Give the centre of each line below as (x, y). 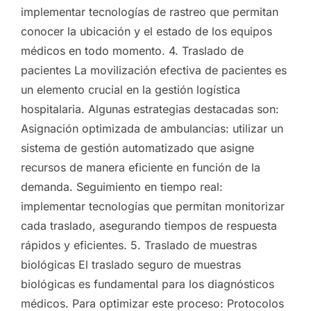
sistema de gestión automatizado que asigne (137, 148)
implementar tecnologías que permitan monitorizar (153, 206)
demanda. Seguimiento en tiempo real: (122, 186)
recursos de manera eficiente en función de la (141, 167)
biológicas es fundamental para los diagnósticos (148, 284)
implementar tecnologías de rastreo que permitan (150, 11)
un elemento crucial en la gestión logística (131, 89)
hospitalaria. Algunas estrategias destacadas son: (150, 109)
